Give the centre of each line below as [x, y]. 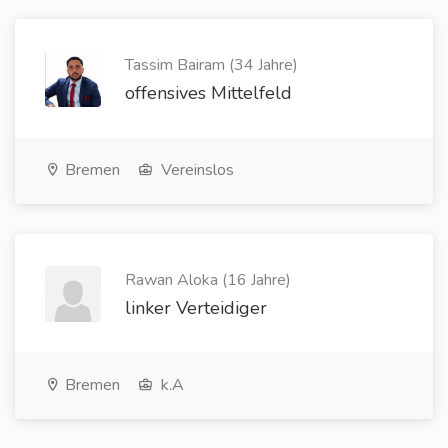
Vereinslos [195, 170]
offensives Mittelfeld [208, 93]
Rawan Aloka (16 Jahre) [208, 280]
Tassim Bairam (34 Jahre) [211, 65]
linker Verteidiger [196, 308]
